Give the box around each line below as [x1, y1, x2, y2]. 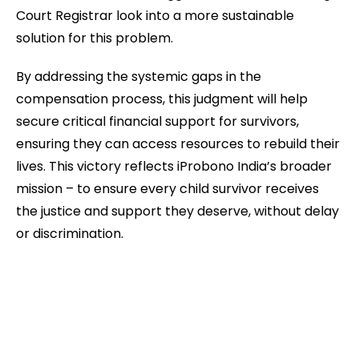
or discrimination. [16, 224, 123, 243]
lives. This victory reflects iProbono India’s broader [16, 157, 332, 175]
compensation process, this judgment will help [16, 90, 308, 108]
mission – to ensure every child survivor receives [16, 179, 319, 198]
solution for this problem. [16, 29, 179, 47]
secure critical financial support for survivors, [16, 112, 299, 131]
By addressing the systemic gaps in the [16, 67, 261, 86]
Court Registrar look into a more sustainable [16, 6, 294, 25]
